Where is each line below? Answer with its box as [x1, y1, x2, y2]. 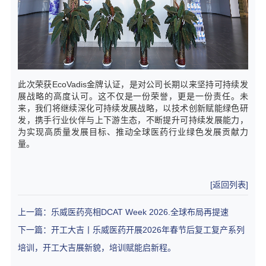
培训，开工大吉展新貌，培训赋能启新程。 [18, 242, 176, 252]
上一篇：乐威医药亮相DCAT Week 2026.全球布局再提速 [18, 207, 229, 217]
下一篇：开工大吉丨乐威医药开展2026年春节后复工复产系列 [18, 224, 245, 235]
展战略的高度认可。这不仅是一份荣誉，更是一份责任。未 [18, 91, 248, 102]
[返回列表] [210, 179, 248, 189]
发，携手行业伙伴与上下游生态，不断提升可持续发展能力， [18, 115, 248, 125]
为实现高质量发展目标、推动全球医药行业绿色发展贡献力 [18, 127, 248, 137]
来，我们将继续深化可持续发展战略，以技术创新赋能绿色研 [18, 103, 248, 113]
